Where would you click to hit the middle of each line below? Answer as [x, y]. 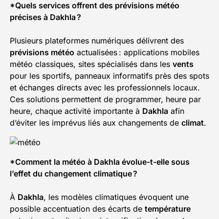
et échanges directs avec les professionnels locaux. [105, 88]
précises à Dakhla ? [45, 17]
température [168, 209]
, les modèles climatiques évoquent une [116, 197]
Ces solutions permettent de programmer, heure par [105, 99]
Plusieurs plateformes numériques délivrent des [97, 41]
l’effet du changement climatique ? [74, 174]
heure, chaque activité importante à [76, 111]
